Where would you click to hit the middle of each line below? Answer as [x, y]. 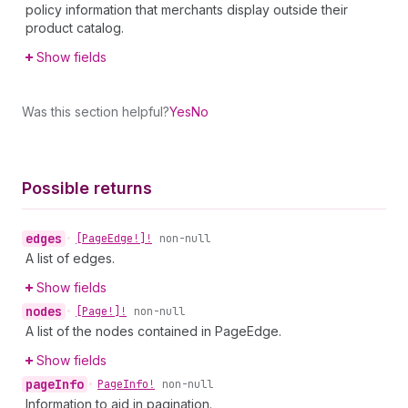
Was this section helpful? [96, 112]
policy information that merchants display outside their [187, 10]
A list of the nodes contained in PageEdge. [153, 331]
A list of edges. [70, 258]
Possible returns [87, 188]
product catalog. [75, 28]
